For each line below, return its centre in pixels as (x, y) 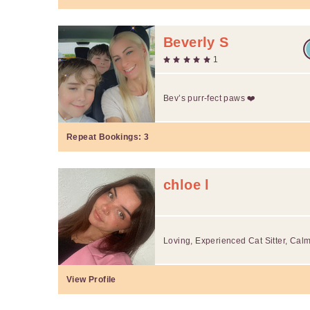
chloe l (186, 184)
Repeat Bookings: (105, 137)
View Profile (91, 279)
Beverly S (196, 42)
